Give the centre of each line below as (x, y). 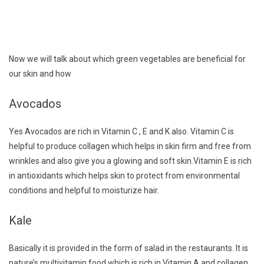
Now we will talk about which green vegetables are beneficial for (127, 59)
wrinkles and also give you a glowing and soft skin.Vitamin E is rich (130, 161)
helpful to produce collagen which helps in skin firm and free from (130, 146)
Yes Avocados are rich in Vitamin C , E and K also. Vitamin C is (121, 131)
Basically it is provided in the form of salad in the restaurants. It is (128, 248)
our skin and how (40, 73)
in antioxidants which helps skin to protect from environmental (124, 176)
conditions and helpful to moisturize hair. (84, 190)
